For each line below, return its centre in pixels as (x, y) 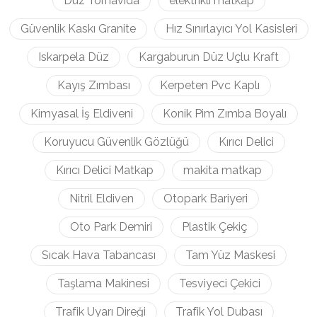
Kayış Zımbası (94, 85)
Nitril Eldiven (102, 198)
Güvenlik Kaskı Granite (78, 29)
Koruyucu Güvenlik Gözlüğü (116, 142)
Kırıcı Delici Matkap (104, 170)
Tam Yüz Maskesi (230, 255)
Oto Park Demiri (111, 227)
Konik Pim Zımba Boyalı (225, 114)
